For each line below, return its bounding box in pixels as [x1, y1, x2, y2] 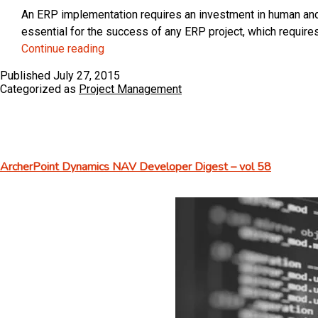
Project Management [79, 82, 182, 97]
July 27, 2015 [53, 69, 120, 83]
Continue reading [21, 42, 104, 56]
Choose [104, 75, 142, 89]
